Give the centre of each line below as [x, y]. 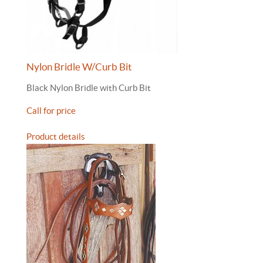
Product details [56, 136]
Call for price [51, 111]
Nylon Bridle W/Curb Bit [79, 67]
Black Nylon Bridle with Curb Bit [89, 88]
